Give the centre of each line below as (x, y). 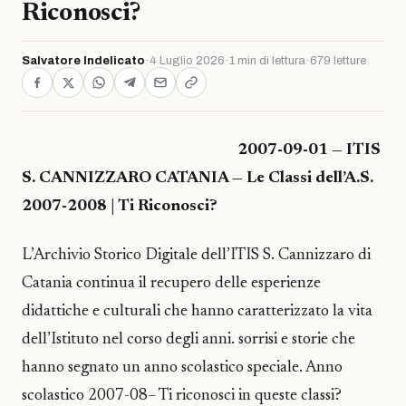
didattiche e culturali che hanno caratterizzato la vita (197, 312)
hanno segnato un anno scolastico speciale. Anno (182, 368)
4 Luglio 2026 (187, 61)
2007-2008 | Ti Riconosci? (120, 207)
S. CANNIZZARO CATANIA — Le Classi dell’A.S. (198, 179)
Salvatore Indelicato (83, 61)
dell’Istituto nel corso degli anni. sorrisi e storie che (188, 340)
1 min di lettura (267, 61)
